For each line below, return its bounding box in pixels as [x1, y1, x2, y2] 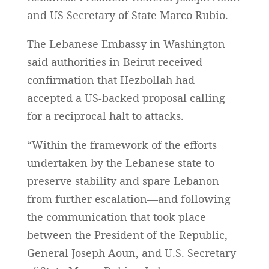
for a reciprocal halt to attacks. [26, 108, 184, 123]
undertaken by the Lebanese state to [26, 155, 214, 170]
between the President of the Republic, [26, 227, 228, 242]
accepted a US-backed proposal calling [26, 90, 225, 105]
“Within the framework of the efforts [26, 137, 217, 152]
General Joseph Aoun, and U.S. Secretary [26, 245, 236, 260]
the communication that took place [26, 209, 206, 224]
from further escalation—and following [26, 191, 231, 206]
